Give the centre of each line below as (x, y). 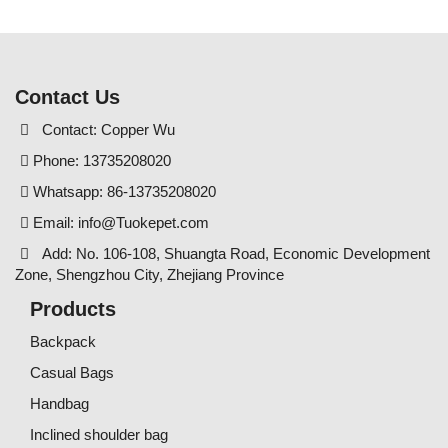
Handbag (59, 403)
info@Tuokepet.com (143, 222)
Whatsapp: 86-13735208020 (122, 191)
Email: (53, 222)
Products (73, 309)
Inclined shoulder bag (99, 434)
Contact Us (67, 97)
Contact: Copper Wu (105, 129)
